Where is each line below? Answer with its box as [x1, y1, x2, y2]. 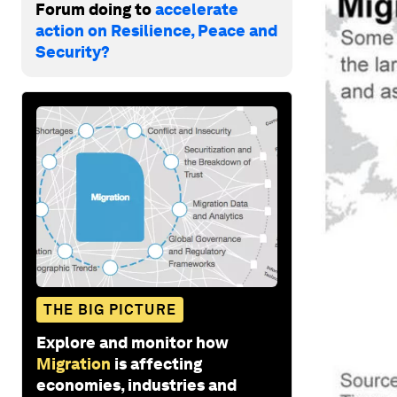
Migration [36, 354, 111, 373]
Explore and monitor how [36, 332, 229, 352]
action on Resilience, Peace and [35, 20, 277, 40]
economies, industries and [36, 375, 237, 394]
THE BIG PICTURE [43, 300, 176, 318]
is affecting [114, 354, 202, 373]
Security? [35, 42, 110, 61]
